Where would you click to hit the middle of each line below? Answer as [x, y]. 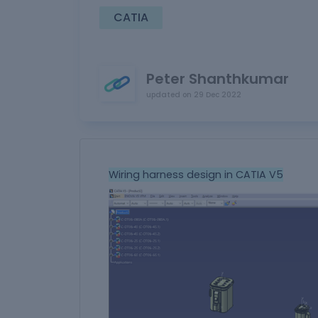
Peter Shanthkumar [218, 78]
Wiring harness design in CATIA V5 [196, 175]
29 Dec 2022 [218, 94]
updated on [169, 94]
